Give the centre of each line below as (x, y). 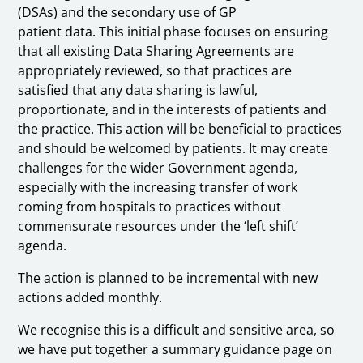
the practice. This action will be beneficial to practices (180, 129)
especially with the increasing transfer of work (158, 188)
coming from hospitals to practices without (150, 207)
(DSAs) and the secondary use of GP (128, 13)
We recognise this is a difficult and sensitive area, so (177, 330)
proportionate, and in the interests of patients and (173, 110)
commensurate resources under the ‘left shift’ (158, 226)
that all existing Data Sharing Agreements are (156, 51)
